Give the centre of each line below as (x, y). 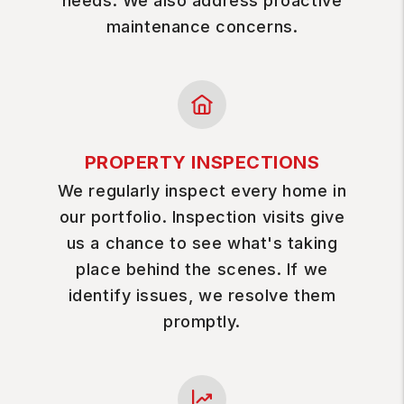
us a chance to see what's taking (202, 243)
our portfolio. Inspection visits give (202, 217)
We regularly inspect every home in (202, 191)
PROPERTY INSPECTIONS (202, 162)
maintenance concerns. (202, 27)
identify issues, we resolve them (202, 295)
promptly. (202, 321)
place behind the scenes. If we (202, 269)
